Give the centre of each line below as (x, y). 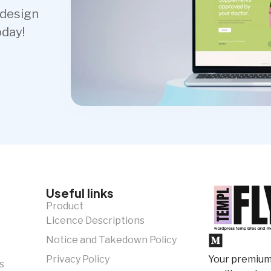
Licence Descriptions (95, 221)
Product (64, 206)
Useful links (80, 193)
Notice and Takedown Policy (111, 240)
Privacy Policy (77, 260)
